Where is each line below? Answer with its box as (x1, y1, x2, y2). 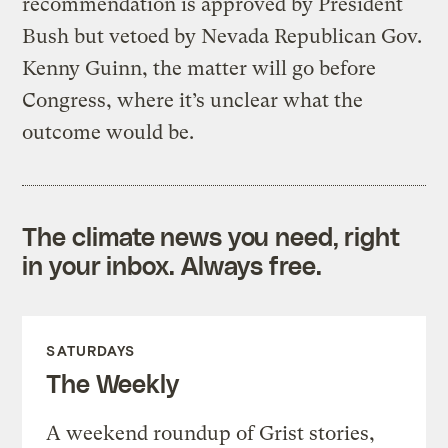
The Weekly (46, 367, 179, 398)
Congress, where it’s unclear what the (22, 88, 364, 112)
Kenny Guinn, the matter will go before (22, 56, 377, 80)
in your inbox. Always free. (22, 249, 322, 280)
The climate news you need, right (22, 220, 401, 251)
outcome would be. (22, 120, 195, 144)
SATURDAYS (46, 341, 136, 359)
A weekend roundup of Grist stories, (46, 421, 376, 445)
